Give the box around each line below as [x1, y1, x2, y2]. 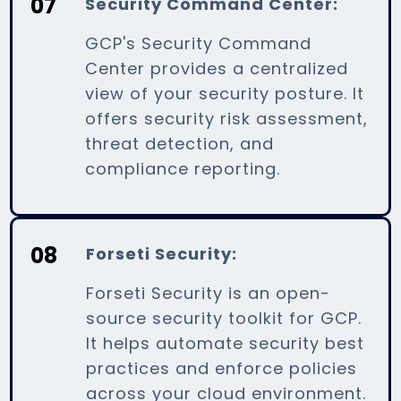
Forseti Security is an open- [86, 281, 331, 304]
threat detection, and [85, 132, 275, 155]
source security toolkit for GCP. [86, 306, 363, 329]
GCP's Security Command [85, 31, 312, 55]
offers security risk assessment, [85, 107, 369, 130]
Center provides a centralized [85, 56, 349, 80]
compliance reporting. [85, 157, 281, 180]
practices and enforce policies [86, 356, 358, 380]
